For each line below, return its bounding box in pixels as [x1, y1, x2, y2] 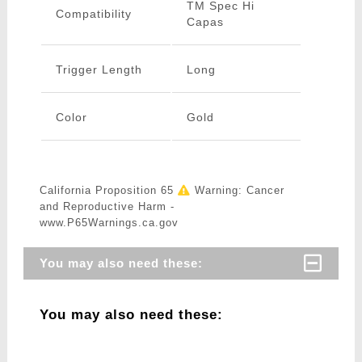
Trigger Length [55, 63, 142, 77]
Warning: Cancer [190, 184, 284, 197]
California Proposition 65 [39, 184, 178, 197]
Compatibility [55, 7, 132, 21]
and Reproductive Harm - [39, 200, 175, 213]
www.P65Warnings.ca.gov [39, 217, 179, 229]
